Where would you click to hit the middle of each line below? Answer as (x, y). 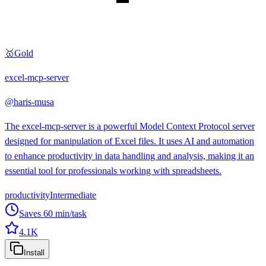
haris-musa (34, 102)
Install (34, 252)
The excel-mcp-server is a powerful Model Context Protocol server (130, 126)
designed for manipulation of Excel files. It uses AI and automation (129, 141)
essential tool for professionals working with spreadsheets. (113, 170)
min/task (70, 213)
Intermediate (73, 195)
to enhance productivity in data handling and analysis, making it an (129, 156)
